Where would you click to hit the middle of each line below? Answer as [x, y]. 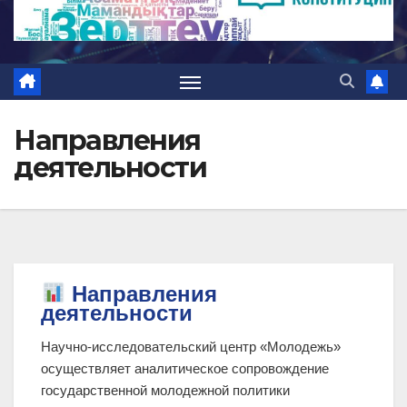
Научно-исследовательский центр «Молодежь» [191, 347]
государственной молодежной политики [165, 391]
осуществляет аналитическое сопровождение [185, 369]
